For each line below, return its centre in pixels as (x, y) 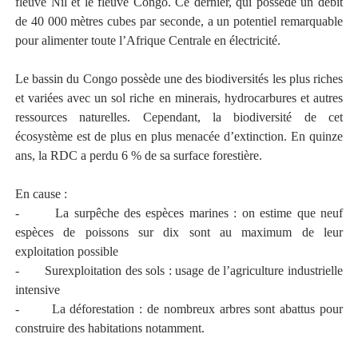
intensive (37, 290)
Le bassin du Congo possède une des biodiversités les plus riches (179, 79)
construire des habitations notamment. (109, 328)
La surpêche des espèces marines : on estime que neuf (199, 213)
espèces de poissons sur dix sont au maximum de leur (179, 232)
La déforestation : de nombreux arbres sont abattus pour (197, 309)
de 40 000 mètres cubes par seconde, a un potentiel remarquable (179, 21)
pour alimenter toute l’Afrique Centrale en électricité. (147, 40)
